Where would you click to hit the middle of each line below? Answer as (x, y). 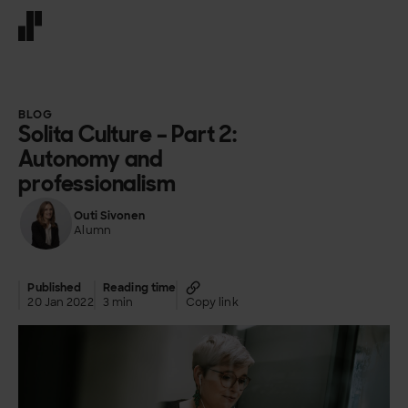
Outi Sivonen (109, 216)
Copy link (212, 303)
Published (55, 288)
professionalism (97, 183)
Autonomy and (91, 158)
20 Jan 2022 (61, 303)
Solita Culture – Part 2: (128, 134)
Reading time (139, 288)
